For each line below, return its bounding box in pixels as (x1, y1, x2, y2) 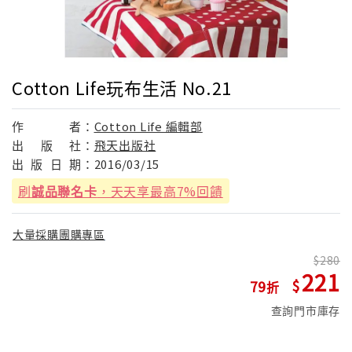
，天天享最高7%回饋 (97, 181, 223, 200)
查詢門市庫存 (270, 302, 340, 319)
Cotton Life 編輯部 (93, 117, 203, 134)
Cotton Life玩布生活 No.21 (12, 74, 232, 100)
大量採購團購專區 (13, 226, 105, 243)
